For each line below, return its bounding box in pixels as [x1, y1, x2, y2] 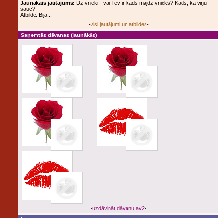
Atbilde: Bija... [20, 12, 52, 18]
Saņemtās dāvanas [21, 32, 69, 38]
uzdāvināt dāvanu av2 [92, 205, 145, 211]
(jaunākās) [69, 32, 97, 38]
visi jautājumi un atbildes [90, 21, 147, 27]
